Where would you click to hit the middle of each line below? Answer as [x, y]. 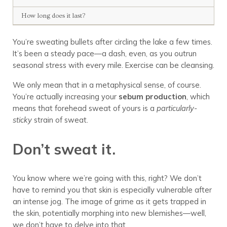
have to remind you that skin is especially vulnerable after [112, 190]
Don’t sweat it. [64, 149]
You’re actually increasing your [65, 96]
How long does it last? [53, 15]
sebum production [152, 96]
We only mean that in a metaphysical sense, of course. [107, 85]
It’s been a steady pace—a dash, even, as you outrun [104, 53]
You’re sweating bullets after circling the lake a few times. [112, 42]
